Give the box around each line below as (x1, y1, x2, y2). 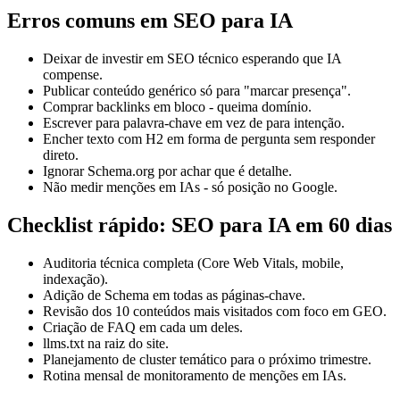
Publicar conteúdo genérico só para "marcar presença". (43, 83, 351, 99)
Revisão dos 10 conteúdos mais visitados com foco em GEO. (43, 304, 387, 320)
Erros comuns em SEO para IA (7, 9, 293, 33)
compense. (43, 67, 103, 83)
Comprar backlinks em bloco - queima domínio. (43, 99, 312, 115)
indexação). (43, 271, 108, 287)
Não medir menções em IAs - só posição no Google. (43, 179, 337, 196)
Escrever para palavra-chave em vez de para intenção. (43, 115, 345, 131)
